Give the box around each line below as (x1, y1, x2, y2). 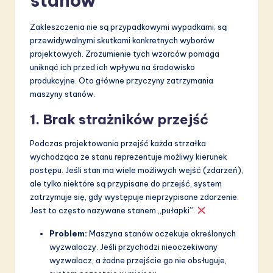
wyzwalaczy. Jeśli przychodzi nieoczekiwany (49, 242, 218, 252)
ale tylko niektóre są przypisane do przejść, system (30, 179, 222, 189)
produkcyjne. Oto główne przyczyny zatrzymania (30, 76, 213, 86)
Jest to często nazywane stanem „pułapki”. (30, 205, 197, 216)
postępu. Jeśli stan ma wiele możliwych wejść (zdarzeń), (30, 165, 243, 175)
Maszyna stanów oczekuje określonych (87, 229, 236, 239)
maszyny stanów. (30, 89, 95, 99)
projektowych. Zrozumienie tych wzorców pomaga (30, 49, 219, 59)
